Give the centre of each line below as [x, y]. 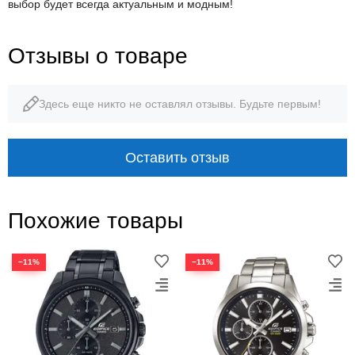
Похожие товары [95, 220]
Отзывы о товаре [98, 55]
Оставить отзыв [177, 157]
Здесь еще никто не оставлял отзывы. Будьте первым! [180, 103]
